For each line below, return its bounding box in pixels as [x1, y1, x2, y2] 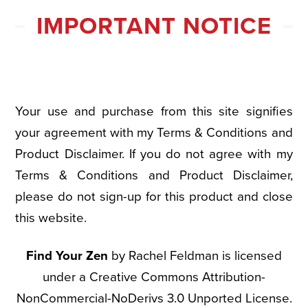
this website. [15, 210, 87, 225]
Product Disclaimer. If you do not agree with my [15, 146, 293, 162]
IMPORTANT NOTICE [36, 11, 272, 41]
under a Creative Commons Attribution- [43, 269, 265, 285]
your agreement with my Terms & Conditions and [15, 124, 293, 140]
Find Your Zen [26, 248, 108, 264]
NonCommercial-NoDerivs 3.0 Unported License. [16, 291, 292, 307]
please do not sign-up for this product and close [15, 188, 293, 204]
